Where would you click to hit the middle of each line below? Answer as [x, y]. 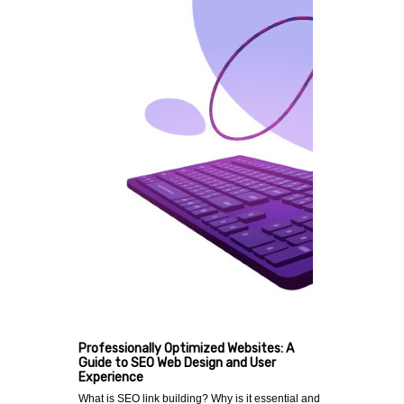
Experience [111, 378]
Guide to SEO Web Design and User [177, 363]
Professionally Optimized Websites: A [186, 349]
